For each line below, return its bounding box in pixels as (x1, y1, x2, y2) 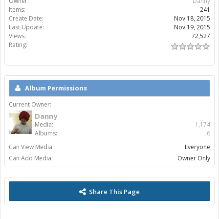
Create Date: (9, 14, 44, 22)
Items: (9, 5, 25, 14)
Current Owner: (9, 100, 51, 109)
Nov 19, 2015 (174, 23, 210, 31)
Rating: (9, 41, 27, 49)
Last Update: (9, 23, 44, 31)
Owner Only (177, 154, 210, 162)
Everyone (185, 143, 210, 151)
